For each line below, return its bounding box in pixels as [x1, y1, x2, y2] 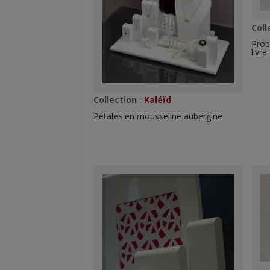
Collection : [93, 94, 142, 106]
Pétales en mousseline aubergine [93, 110, 223, 122]
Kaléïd [142, 94, 172, 106]
